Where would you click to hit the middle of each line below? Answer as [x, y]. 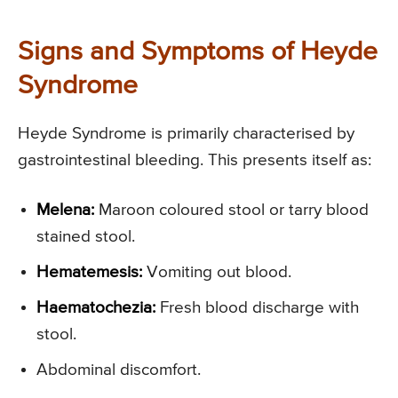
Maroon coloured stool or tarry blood [231, 211]
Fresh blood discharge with [257, 308]
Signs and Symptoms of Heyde [198, 53]
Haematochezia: [96, 308]
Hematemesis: [89, 273]
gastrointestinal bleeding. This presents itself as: [195, 161]
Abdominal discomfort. [119, 370]
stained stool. [86, 237]
